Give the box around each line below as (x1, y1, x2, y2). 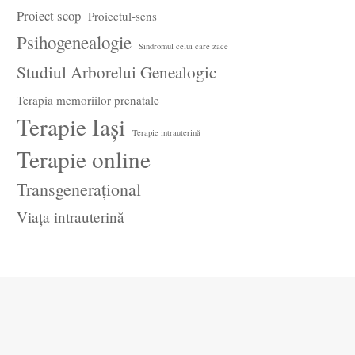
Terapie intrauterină (132, 127, 201, 138)
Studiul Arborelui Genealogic (17, 61, 217, 83)
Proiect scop (17, 6, 82, 25)
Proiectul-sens (88, 8, 158, 24)
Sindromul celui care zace (139, 40, 229, 52)
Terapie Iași (17, 111, 126, 142)
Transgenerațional (17, 177, 142, 200)
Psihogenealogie (17, 30, 132, 54)
